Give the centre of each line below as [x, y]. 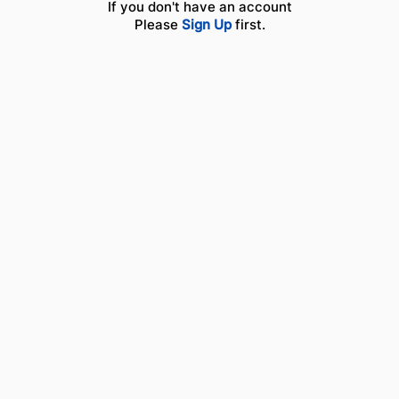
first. [248, 24]
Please [158, 24]
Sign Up [206, 24]
